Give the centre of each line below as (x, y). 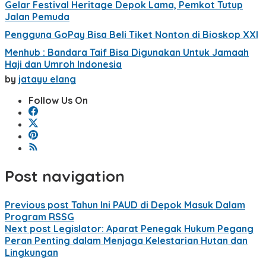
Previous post (37, 205)
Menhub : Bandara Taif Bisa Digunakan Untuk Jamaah (127, 52)
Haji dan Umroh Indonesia (63, 64)
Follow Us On (58, 100)
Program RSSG (39, 216)
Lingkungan (31, 252)
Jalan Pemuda (37, 16)
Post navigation (65, 176)
